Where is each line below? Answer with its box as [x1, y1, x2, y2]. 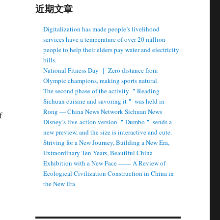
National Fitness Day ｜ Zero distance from [43, 66, 158, 75]
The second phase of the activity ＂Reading [43, 86, 160, 95]
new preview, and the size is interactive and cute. [43, 128, 172, 137]
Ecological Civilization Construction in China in [43, 169, 174, 178]
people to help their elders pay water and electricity [43, 45, 180, 54]
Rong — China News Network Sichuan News [43, 107, 163, 116]
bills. [43, 55, 57, 64]
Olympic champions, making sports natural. [43, 76, 159, 85]
